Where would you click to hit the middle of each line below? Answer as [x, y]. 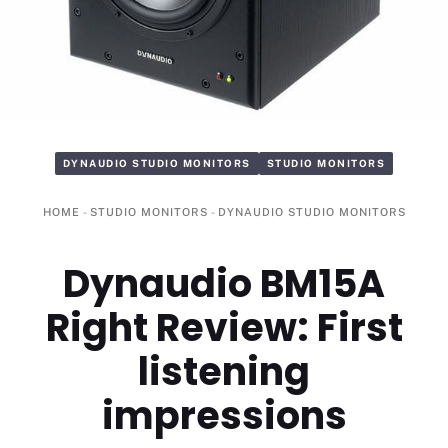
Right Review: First [224, 328]
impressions [224, 416]
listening [224, 372]
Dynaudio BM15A [224, 284]
